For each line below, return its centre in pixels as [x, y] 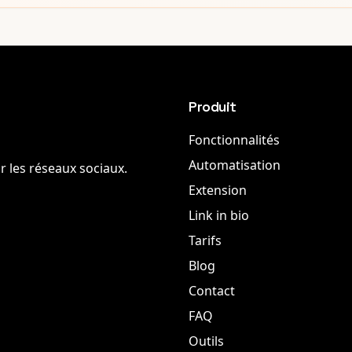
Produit [213, 106]
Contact [212, 291]
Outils [206, 341]
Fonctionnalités [234, 140]
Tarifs [205, 240]
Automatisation [235, 165]
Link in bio [219, 215]
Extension [218, 190]
